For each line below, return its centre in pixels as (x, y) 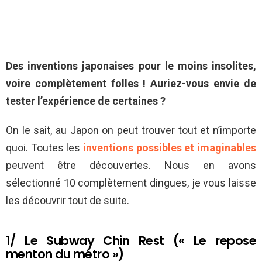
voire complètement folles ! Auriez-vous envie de (131, 83)
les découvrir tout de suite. (68, 200)
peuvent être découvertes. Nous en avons (131, 165)
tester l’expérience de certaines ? (86, 101)
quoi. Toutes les (44, 147)
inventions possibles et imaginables (170, 147)
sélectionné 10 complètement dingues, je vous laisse (131, 182)
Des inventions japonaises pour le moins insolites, (131, 65)
